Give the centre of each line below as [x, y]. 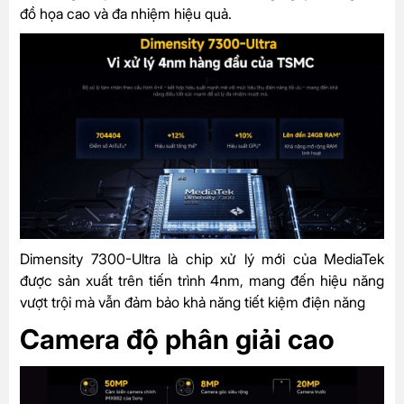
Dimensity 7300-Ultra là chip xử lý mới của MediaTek [202, 258]
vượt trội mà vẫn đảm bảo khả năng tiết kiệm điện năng [193, 302]
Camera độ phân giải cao [177, 339]
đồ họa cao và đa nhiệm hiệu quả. [126, 14]
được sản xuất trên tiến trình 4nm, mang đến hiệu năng [202, 280]
